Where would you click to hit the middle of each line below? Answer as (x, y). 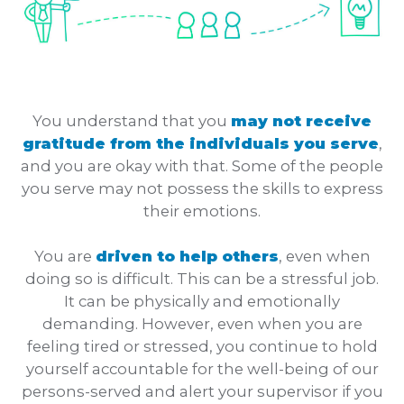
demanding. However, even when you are (202, 324)
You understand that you (132, 121)
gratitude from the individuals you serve (200, 143)
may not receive (301, 121)
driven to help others (187, 256)
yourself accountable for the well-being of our (202, 369)
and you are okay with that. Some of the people (202, 166)
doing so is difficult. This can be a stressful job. (202, 279)
